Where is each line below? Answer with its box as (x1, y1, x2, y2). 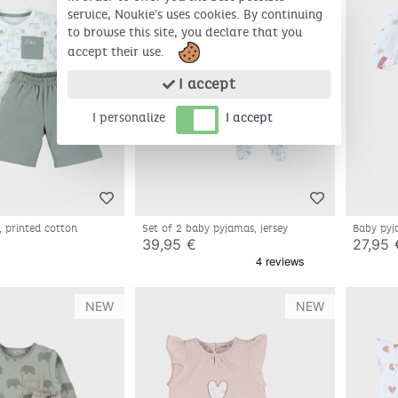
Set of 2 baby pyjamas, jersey (141, 222, 291, 235)
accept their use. (68, 44, 168, 60)
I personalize (92, 110, 165, 125)
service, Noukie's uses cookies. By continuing (68, 7, 322, 22)
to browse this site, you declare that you (68, 25, 302, 40)
